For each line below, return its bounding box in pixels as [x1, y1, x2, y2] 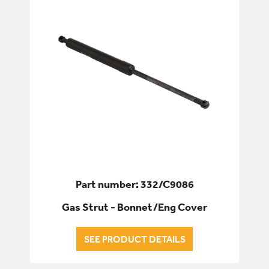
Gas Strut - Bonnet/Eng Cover [62, 199, 207, 214]
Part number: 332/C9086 [75, 177, 194, 191]
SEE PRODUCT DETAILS [83, 232, 186, 245]
